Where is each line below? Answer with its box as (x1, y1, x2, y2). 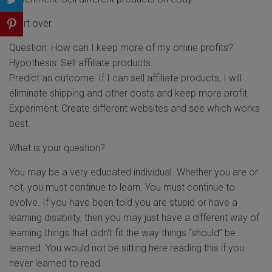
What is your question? (9, 142, 105, 154)
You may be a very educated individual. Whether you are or (9, 166, 258, 178)
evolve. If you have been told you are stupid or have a (9, 197, 237, 208)
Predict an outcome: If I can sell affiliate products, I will (9, 72, 242, 84)
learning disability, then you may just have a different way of (9, 212, 259, 223)
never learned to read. (9, 257, 103, 269)
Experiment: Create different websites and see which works (9, 103, 260, 114)
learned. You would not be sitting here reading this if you (9, 242, 244, 254)
